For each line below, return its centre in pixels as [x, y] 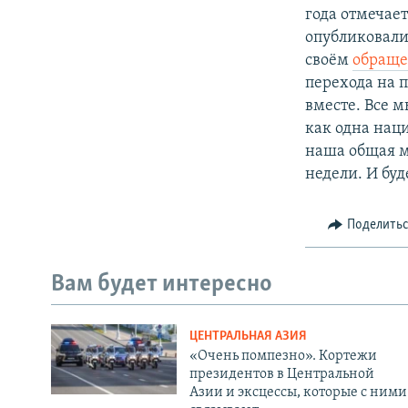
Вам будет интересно [162, 285]
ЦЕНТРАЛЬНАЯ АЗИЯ [248, 336]
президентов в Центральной [281, 374]
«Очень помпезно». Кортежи [283, 356]
